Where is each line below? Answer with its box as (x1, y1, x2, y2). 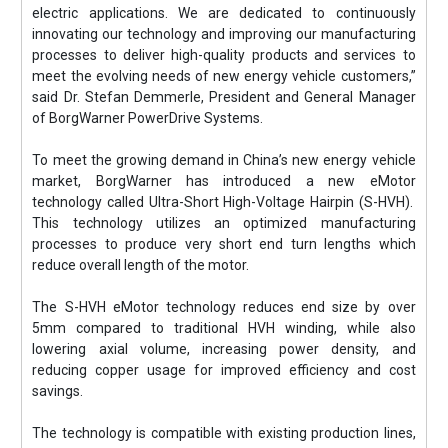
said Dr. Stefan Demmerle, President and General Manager (32, 88, 416, 105)
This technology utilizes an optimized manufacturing (32, 214, 416, 231)
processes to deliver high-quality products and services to (32, 46, 416, 63)
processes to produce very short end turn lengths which (32, 235, 416, 252)
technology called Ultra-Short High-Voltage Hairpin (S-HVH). (32, 193, 416, 210)
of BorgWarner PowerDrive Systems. (32, 109, 264, 126)
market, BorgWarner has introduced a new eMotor (32, 172, 416, 189)
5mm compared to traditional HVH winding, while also (32, 319, 416, 336)
